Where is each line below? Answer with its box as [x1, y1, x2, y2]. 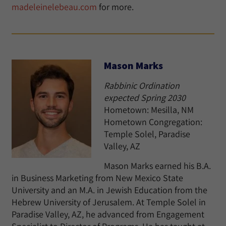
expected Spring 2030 [104, 92, 186, 103]
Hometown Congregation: [104, 116, 202, 128]
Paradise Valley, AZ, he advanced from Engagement [12, 208, 204, 220]
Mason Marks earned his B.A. [104, 160, 211, 172]
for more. [97, 1, 134, 13]
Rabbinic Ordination [104, 80, 180, 91]
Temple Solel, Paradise [104, 128, 190, 140]
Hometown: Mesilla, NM [104, 104, 194, 116]
